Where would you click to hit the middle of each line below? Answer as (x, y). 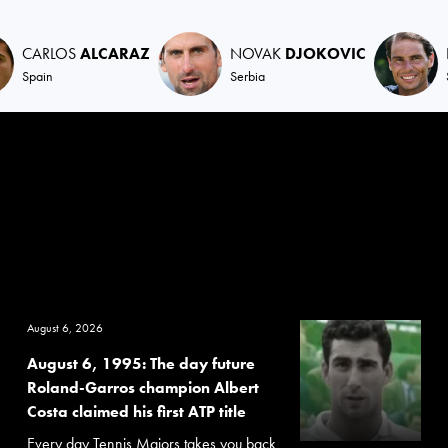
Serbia (247, 76)
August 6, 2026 (64, 328)
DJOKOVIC (325, 53)
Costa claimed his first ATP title (136, 411)
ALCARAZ (115, 53)
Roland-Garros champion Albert (142, 387)
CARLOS (51, 53)
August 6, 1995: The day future (140, 363)
